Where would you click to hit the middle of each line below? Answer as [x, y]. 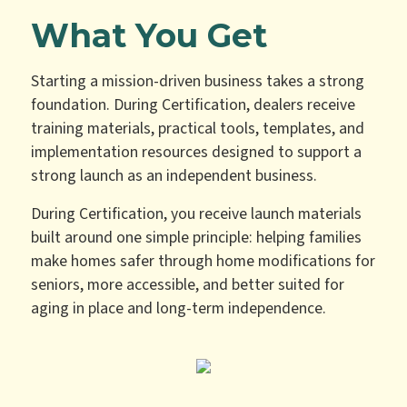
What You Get [149, 36]
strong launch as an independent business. [174, 176]
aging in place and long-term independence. [179, 309]
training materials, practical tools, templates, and [198, 129]
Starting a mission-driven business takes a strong [198, 82]
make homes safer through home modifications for [203, 262]
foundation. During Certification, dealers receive [194, 105]
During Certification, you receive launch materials [197, 214]
